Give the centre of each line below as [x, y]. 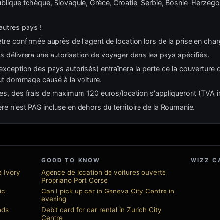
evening [54, 199]
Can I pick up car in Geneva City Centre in [108, 191]
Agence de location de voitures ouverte [104, 172]
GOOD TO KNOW [71, 160]
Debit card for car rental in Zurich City [101, 210]
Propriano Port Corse [74, 180]
